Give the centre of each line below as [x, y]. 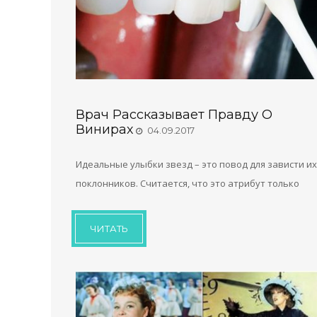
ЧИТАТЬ [109, 228]
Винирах [104, 129]
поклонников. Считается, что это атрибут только [188, 183]
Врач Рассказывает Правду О [174, 114]
